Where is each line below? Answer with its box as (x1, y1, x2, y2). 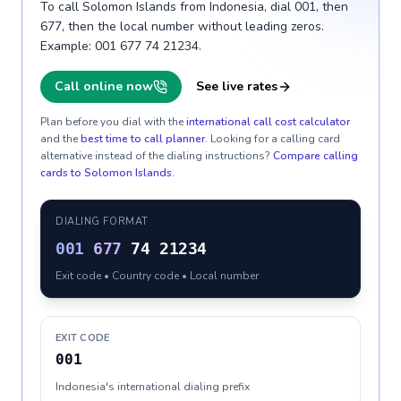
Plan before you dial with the (40, 115, 183, 129)
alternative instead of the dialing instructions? (40, 149, 270, 163)
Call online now (55, 78, 153, 95)
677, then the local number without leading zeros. (40, 18, 324, 35)
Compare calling (273, 149, 358, 163)
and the (40, 132, 78, 146)
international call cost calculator (186, 115, 350, 129)
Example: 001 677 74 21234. (40, 38, 201, 55)
